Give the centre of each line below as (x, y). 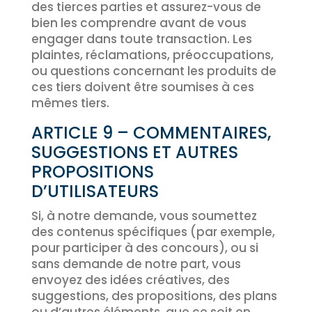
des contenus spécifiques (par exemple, (153, 232)
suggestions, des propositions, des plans (154, 296)
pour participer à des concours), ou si (145, 248)
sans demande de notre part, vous (136, 264)
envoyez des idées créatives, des (130, 280)
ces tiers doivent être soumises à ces (142, 87)
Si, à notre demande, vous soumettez (144, 216)
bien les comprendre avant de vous (139, 23)
